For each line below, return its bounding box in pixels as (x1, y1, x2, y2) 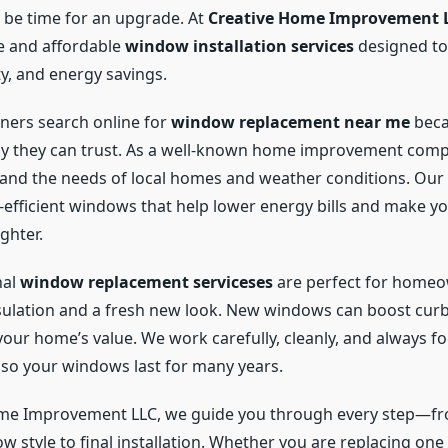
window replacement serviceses (19, 271, 273, 294)
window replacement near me (170, 111, 410, 134)
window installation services (124, 35, 354, 58)
